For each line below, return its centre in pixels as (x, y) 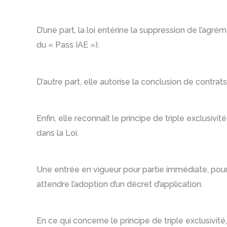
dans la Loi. (58, 133)
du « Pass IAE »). (68, 45)
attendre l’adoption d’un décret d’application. (120, 184)
